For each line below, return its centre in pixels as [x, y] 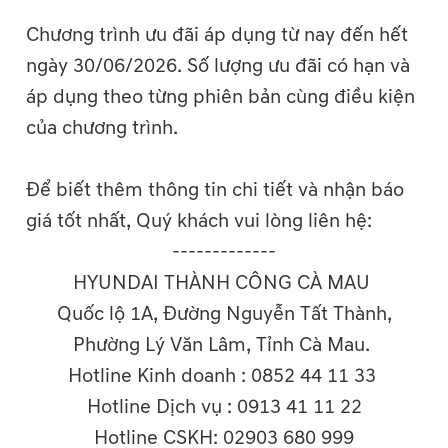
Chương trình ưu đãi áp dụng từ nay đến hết [217, 35]
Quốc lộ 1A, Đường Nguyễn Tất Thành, [224, 314]
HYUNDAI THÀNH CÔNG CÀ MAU [224, 283]
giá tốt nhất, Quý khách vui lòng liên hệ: [199, 221]
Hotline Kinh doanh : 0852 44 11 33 [224, 376]
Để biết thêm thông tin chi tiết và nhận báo [215, 190]
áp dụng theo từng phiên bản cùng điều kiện [220, 97]
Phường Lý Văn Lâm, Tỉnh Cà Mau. [224, 345]
